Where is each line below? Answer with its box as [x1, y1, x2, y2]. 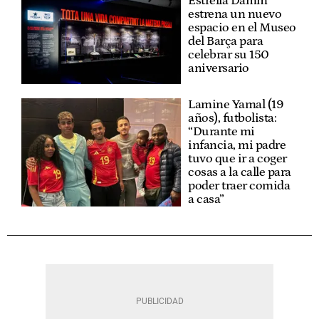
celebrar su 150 [188, 47, 269, 62]
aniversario [188, 61, 249, 75]
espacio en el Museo [188, 20, 296, 35]
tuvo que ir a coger [188, 151, 287, 166]
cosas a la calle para [188, 164, 291, 179]
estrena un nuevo [188, 6, 281, 21]
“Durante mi [188, 124, 255, 139]
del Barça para [188, 33, 263, 48]
